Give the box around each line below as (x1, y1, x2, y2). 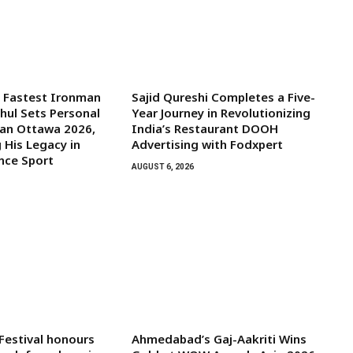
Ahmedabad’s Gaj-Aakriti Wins (131, 331, 307, 347)
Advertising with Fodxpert (131, 136, 283, 153)
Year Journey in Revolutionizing (131, 105, 310, 121)
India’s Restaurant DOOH (131, 121, 278, 137)
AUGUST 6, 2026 (131, 162, 194, 172)
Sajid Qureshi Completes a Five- (131, 89, 315, 106)
